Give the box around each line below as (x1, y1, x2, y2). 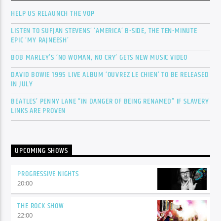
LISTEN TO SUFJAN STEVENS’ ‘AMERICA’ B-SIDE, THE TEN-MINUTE (11, 24, 197, 37)
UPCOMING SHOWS (15, 144, 68, 157)
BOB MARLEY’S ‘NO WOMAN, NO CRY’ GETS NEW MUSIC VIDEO (11, 51, 188, 64)
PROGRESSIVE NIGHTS (17, 168, 79, 181)
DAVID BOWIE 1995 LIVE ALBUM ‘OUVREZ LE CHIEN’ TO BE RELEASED (11, 68, 209, 81)
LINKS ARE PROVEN (11, 104, 66, 117)
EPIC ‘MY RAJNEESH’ (11, 34, 69, 46)
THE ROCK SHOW (17, 200, 64, 213)
